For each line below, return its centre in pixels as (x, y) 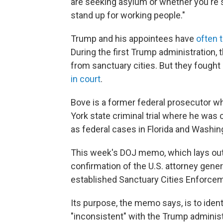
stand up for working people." (128, 15)
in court (86, 79)
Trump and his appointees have (133, 39)
